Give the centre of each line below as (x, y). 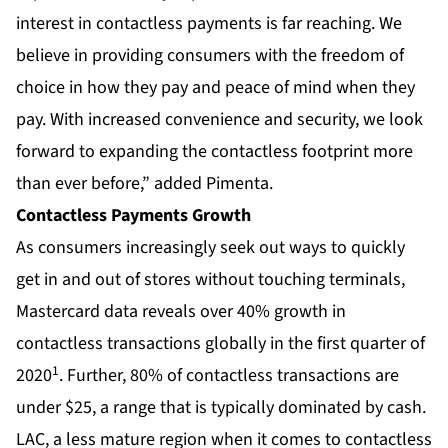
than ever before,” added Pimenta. (144, 184)
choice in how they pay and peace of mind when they (215, 88)
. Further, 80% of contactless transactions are (229, 376)
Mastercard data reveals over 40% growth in (181, 312)
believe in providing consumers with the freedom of (210, 56)
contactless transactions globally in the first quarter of (220, 344)
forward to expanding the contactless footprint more (214, 152)
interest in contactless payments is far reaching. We (209, 24)
